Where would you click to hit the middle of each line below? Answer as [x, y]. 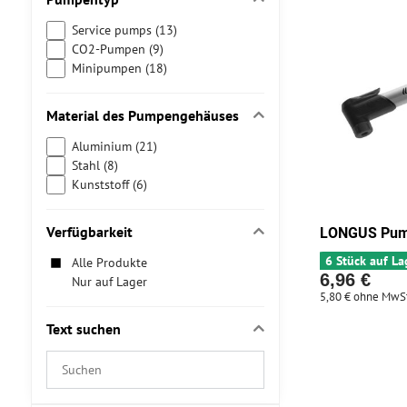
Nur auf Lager [109, 282]
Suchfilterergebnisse [109, 361]
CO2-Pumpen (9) [117, 49]
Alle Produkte [109, 263]
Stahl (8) [94, 165]
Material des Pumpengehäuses [142, 115]
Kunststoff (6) [109, 184]
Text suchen [83, 329]
